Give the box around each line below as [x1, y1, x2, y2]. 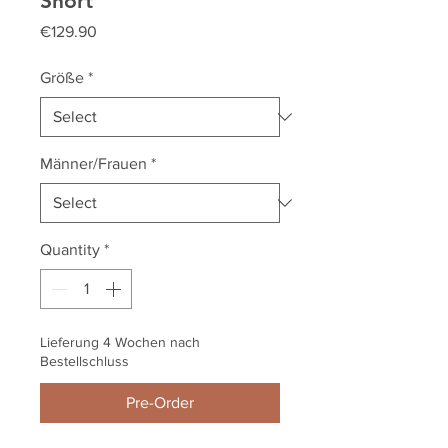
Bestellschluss [40, 353, 129, 370]
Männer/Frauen [40, 155, 147, 173]
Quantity [40, 241, 100, 259]
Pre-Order [126, 394, 194, 412]
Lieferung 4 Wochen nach [40, 334, 200, 351]
